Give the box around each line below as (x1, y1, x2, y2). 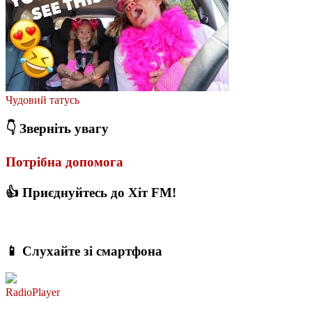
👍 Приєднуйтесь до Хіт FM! (6, 185, 176, 200)
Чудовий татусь (6, 93, 79, 106)
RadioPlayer (6, 286, 60, 298)
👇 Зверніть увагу (6, 121, 109, 136)
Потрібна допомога (6, 155, 123, 170)
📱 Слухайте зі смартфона (6, 244, 162, 259)
